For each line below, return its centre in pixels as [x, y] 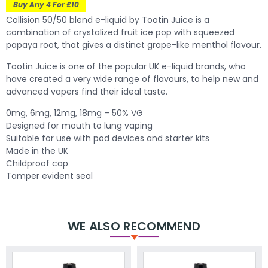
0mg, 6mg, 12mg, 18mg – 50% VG [74, 113]
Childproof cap [37, 163]
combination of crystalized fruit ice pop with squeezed [120, 32]
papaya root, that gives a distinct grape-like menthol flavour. [134, 45]
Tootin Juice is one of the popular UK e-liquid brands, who [126, 66]
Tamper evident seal [49, 176]
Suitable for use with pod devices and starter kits [108, 138]
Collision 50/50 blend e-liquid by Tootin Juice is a [108, 19]
